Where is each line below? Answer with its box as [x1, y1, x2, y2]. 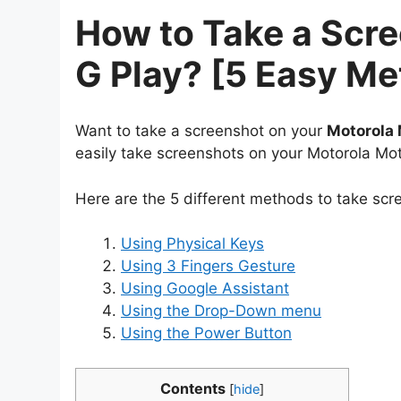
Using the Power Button [121, 324, 292, 343]
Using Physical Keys [121, 235, 264, 253]
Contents [160, 379, 226, 397]
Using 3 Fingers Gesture [121, 257, 295, 276]
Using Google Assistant [121, 279, 289, 298]
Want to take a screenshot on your [75, 122, 327, 141]
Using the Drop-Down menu [121, 302, 321, 320]
